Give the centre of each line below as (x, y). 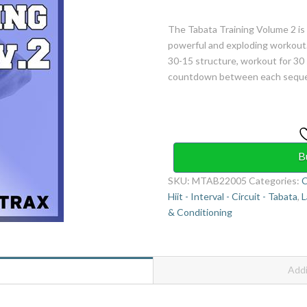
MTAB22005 (220, 181)
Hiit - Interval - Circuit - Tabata (233, 197)
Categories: (275, 181)
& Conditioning (200, 212)
